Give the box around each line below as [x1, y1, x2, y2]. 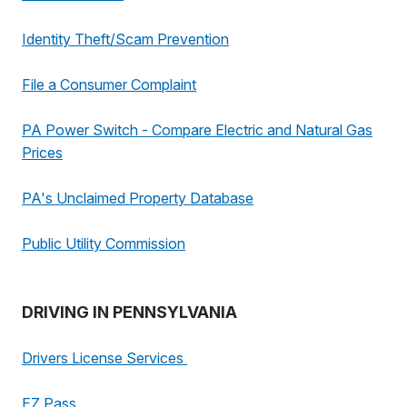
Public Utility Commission [22, 234, 185, 253]
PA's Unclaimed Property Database [22, 189, 253, 207]
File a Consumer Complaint [22, 75, 196, 94]
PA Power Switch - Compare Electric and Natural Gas [22, 121, 372, 139]
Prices [22, 144, 63, 162]
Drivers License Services [22, 349, 187, 367]
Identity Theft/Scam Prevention [22, 30, 229, 48]
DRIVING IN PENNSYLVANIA [22, 303, 237, 322]
